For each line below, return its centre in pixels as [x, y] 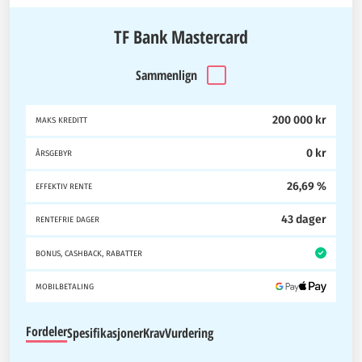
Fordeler [46, 332]
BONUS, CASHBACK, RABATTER [89, 253]
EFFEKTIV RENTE [64, 187]
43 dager [304, 220]
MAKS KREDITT [61, 121]
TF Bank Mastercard [181, 37]
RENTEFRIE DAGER [67, 220]
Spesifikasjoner [105, 333]
